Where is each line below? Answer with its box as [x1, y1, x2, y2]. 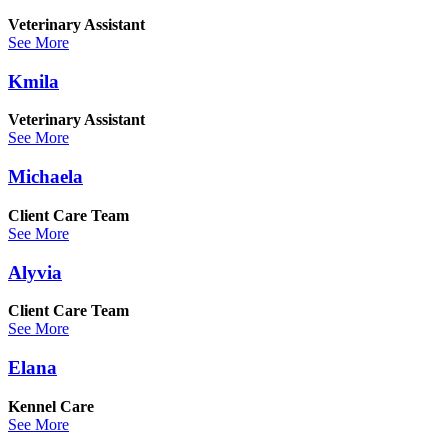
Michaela [8, 166, 83, 188]
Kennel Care [8, 397, 94, 415]
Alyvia [8, 261, 62, 283]
